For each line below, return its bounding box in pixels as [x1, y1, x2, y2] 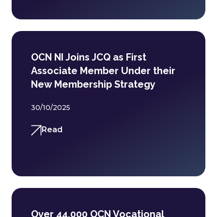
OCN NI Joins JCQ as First [31, 51, 146, 63]
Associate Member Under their [31, 65, 175, 77]
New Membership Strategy [31, 78, 155, 90]
